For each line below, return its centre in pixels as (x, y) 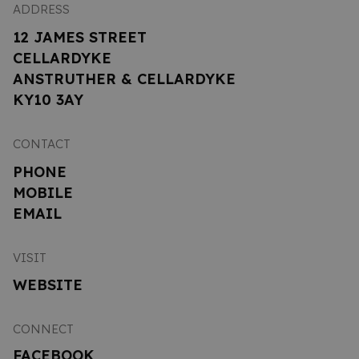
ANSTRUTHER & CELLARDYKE (124, 79)
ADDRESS (41, 10)
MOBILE (43, 192)
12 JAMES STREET (80, 37)
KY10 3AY (48, 99)
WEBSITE (48, 284)
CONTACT (42, 144)
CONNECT (43, 329)
